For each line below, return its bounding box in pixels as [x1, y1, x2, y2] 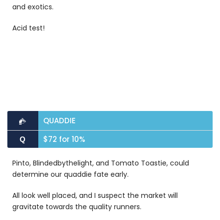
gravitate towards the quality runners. [12, 202, 141, 212]
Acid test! [12, 23, 45, 33]
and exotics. [12, 2, 55, 12]
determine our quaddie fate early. [12, 169, 129, 179]
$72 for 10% [43, 134, 85, 144]
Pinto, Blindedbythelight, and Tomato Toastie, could [12, 158, 189, 168]
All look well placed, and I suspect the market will [12, 191, 178, 200]
